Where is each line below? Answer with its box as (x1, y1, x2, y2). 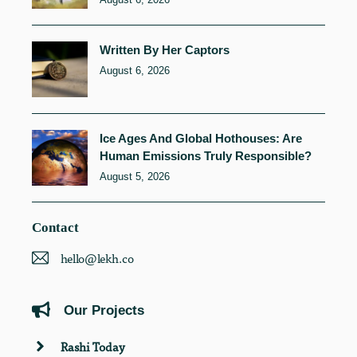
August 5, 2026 (100, 170, 170, 182)
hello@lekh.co (61, 249, 134, 266)
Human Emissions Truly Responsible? (100, 148, 312, 163)
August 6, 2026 (100, 64, 170, 76)
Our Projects (63, 302, 144, 317)
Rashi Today (61, 338, 125, 355)
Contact (32, 219, 79, 235)
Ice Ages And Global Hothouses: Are (100, 131, 302, 145)
